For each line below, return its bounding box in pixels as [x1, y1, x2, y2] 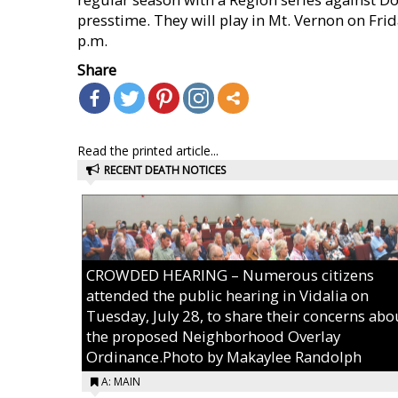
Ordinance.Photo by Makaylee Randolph [86, 346, 362, 367]
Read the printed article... [77, 142, 219, 159]
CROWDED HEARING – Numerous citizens [86, 265, 374, 285]
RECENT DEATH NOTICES [104, 163, 226, 178]
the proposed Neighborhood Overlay [86, 326, 340, 346]
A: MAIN [101, 374, 140, 389]
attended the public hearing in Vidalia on [86, 285, 369, 306]
